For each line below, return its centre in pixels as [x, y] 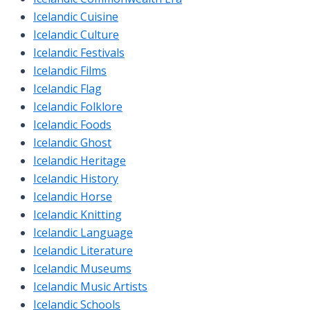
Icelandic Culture [76, 34]
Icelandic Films [70, 70]
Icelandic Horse [73, 196]
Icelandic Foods [72, 124]
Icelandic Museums [82, 268]
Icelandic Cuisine [76, 16]
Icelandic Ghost [72, 142]
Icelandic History [76, 178]
